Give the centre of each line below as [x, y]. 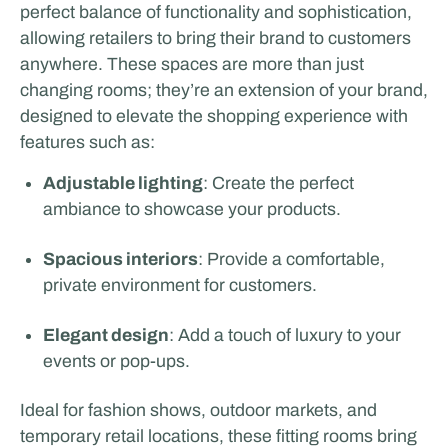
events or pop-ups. [117, 360]
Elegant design [106, 334]
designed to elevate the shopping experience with [213, 115]
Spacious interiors [121, 259]
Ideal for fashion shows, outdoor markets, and [198, 410]
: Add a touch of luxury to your [285, 334]
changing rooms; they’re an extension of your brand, [223, 89]
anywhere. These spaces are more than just [191, 63]
